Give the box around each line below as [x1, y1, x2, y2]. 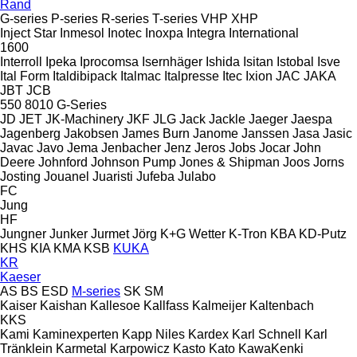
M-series [72, 284, 120, 298]
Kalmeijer [192, 298, 246, 312]
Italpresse [164, 69, 219, 83]
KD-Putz [299, 226, 347, 241]
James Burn [122, 126, 190, 140]
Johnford [38, 155, 88, 169]
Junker [49, 226, 88, 241]
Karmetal [56, 341, 107, 355]
